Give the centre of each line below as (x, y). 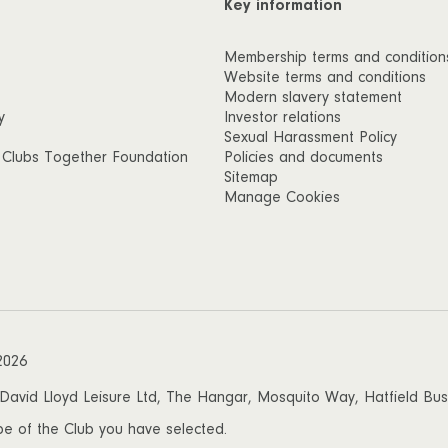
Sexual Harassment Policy (310, 137)
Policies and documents (303, 157)
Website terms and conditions (325, 77)
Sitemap (251, 177)
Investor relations (282, 117)
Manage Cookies (282, 197)
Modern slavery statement (313, 97)
